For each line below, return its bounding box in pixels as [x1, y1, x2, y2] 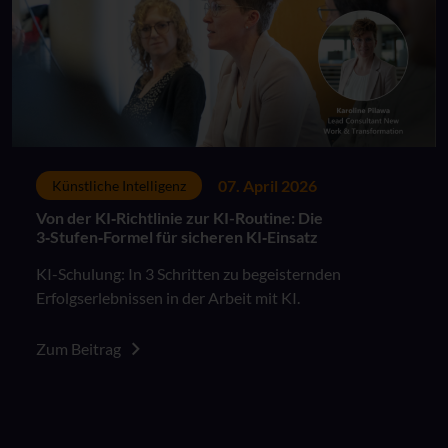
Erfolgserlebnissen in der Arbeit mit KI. [36, 288, 300, 307]
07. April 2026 [218, 175, 317, 195]
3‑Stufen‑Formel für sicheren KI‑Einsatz [36, 227, 318, 246]
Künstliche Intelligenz [52, 177, 186, 194]
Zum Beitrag [36, 339, 124, 358]
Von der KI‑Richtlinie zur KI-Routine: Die [36, 208, 323, 227]
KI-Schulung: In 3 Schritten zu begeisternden [36, 264, 341, 283]
